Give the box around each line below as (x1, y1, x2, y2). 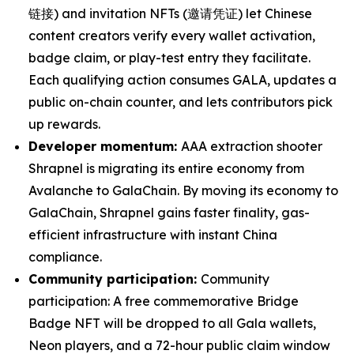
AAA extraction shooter (181, 138, 322, 154)
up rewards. (28, 116, 100, 132)
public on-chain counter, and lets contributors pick (28, 94, 333, 110)
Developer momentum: (28, 138, 181, 154)
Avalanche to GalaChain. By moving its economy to (28, 183, 338, 198)
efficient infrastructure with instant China (28, 227, 277, 243)
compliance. (28, 249, 102, 265)
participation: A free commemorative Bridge (28, 293, 299, 309)
